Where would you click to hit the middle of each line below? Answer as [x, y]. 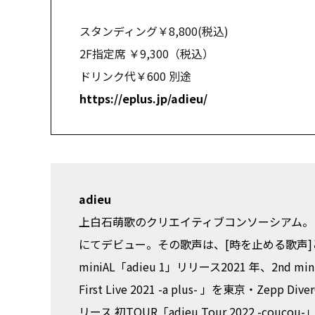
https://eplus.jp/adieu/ [143, 99]
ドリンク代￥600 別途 [135, 76]
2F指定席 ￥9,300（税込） [147, 54]
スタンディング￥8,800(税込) [160, 31]
